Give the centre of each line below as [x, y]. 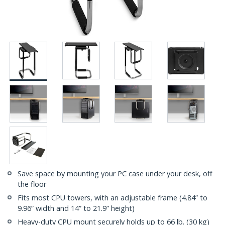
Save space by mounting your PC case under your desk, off [115, 174]
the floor [32, 184]
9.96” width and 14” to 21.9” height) [76, 208]
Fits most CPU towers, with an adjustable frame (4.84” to [113, 198]
